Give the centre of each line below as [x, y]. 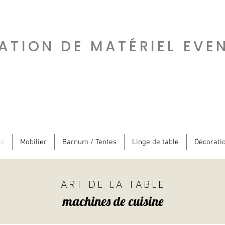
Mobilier [33, 142]
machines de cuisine [113, 201]
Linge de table [155, 142]
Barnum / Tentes [89, 142]
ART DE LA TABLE [113, 185]
